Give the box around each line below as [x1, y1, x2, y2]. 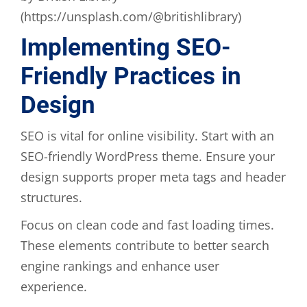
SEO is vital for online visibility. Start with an [21, 127, 274, 144]
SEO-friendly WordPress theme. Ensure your [21, 147, 275, 164]
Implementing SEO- [21, 33, 231, 62]
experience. [21, 278, 87, 295]
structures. [21, 188, 82, 206]
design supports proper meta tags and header [21, 168, 286, 185]
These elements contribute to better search [21, 236, 269, 254]
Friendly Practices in [21, 62, 241, 90]
